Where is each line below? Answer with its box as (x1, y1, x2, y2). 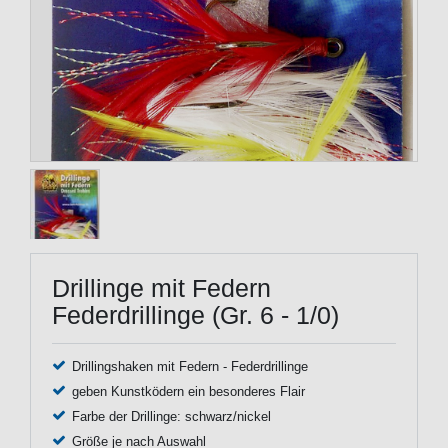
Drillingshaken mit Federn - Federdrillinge (71, 359, 308, 374)
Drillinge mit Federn (52, 273, 271, 302)
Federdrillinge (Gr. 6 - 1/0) (52, 300, 339, 329)
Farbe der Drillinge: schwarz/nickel (71, 409, 271, 424)
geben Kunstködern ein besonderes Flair (71, 384, 305, 399)
